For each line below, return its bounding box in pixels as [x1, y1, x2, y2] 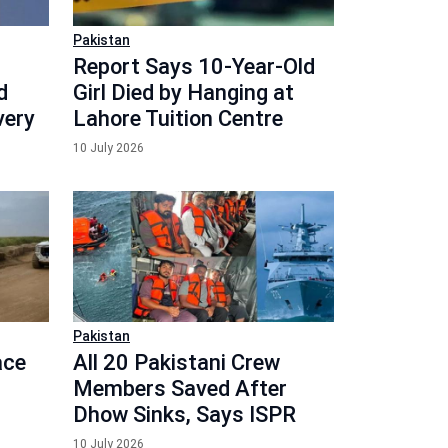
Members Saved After [73, 375, 287, 401]
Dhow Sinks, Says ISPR [73, 401, 296, 427]
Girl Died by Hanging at [73, 80, 294, 105]
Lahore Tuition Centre [73, 106, 283, 131]
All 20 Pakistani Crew [73, 349, 280, 375]
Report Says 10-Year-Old [73, 54, 315, 79]
